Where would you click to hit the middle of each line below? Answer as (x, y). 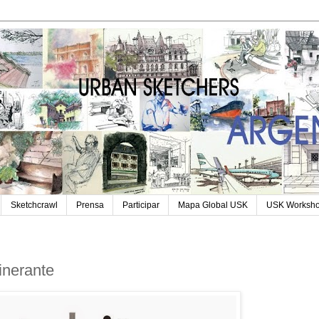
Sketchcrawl (34, 205)
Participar (141, 205)
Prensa (90, 205)
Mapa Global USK (213, 205)
